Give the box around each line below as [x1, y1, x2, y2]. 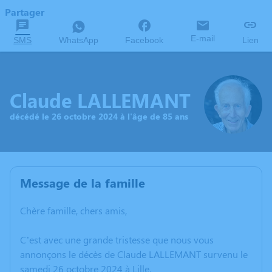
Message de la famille [20, 174, 145, 191]
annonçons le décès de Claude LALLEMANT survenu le [20, 248, 248, 260]
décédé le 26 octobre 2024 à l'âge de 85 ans [10, 110, 188, 122]
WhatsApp [58, 35, 98, 45]
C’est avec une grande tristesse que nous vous [20, 233, 214, 246]
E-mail [191, 33, 216, 43]
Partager [5, 5, 44, 18]
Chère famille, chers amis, [20, 204, 127, 217]
